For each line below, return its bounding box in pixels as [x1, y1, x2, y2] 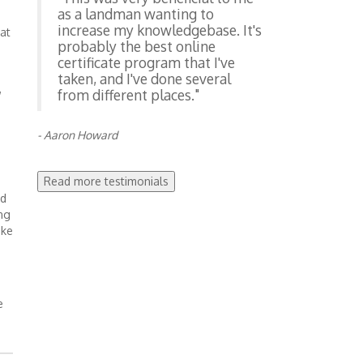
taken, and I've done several [58, 70, 232, 88]
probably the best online [58, 37, 216, 56]
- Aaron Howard [37, 128, 118, 143]
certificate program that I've [58, 53, 236, 72]
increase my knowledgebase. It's [58, 21, 263, 40]
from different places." [58, 86, 200, 105]
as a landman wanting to [58, 5, 215, 23]
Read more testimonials [44, 174, 169, 189]
